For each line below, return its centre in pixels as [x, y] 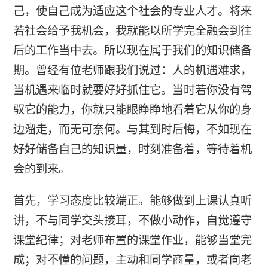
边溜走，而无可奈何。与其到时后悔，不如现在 [132, 130]
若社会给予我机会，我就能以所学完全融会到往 [132, 31]
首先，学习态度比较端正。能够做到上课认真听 [132, 200]
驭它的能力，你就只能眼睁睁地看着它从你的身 [132, 110]
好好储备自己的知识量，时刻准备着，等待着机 [132, 150]
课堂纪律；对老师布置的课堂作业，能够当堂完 [132, 240]
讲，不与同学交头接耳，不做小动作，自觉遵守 [132, 220]
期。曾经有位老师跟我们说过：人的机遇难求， [132, 71]
